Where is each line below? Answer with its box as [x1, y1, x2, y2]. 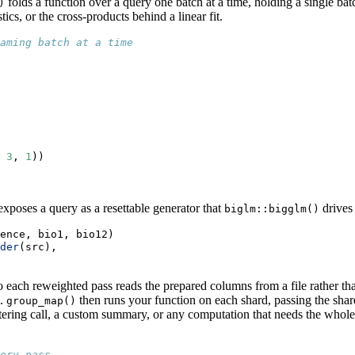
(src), [19, 241, 57, 254]
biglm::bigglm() [224, 203, 319, 216]
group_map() [6, 295, 76, 307]
